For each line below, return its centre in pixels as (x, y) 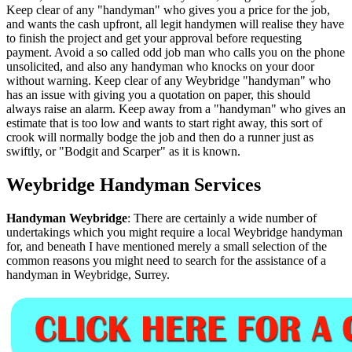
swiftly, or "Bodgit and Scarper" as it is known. (123, 151)
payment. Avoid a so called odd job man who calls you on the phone (176, 52)
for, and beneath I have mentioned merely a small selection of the (167, 246)
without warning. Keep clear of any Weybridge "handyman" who (169, 80)
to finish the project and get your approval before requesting (154, 38)
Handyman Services (178, 184)
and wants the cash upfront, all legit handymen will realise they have (175, 24)
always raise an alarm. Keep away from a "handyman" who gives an (176, 108)
